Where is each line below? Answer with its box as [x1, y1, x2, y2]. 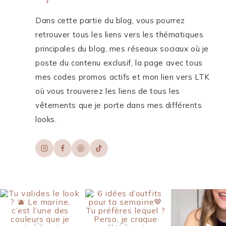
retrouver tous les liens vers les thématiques [35, 30, 204, 40]
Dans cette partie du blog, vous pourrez [35, 16, 185, 26]
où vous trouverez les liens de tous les [35, 86, 180, 96]
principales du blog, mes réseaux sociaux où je [35, 44, 209, 54]
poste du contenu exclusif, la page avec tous [35, 58, 203, 68]
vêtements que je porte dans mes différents [35, 100, 202, 110]
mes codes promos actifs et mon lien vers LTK [35, 72, 210, 82]
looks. [35, 115, 57, 125]
